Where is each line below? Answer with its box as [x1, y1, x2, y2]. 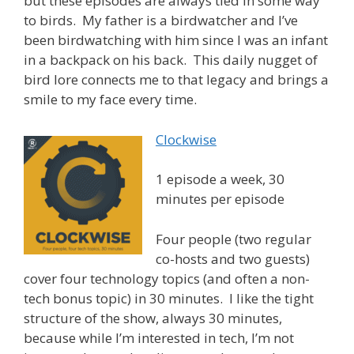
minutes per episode [156, 190, 284, 209]
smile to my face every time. [24, 90, 197, 109]
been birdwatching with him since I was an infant [24, 31, 328, 50]
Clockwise [156, 130, 217, 149]
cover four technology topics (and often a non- [24, 269, 310, 288]
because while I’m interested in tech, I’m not [24, 328, 294, 347]
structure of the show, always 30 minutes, [24, 308, 282, 327]
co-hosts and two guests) [156, 249, 310, 268]
